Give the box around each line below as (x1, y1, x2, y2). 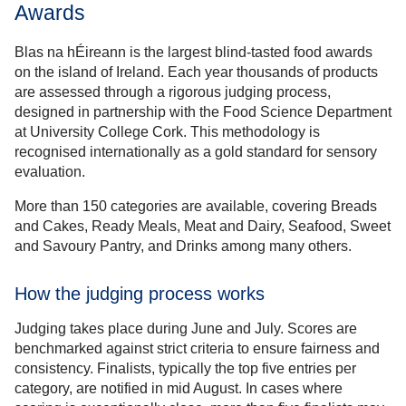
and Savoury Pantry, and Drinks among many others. (14, 237, 352, 254)
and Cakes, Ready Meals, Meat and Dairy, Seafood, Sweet (14, 217, 391, 234)
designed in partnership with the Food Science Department (14, 103, 391, 120)
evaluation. (14, 163, 85, 179)
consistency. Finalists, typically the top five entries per (14, 360, 356, 376)
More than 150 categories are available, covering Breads (14, 198, 377, 214)
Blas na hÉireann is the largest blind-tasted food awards (14, 43, 372, 60)
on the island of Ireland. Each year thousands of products (14, 63, 378, 80)
